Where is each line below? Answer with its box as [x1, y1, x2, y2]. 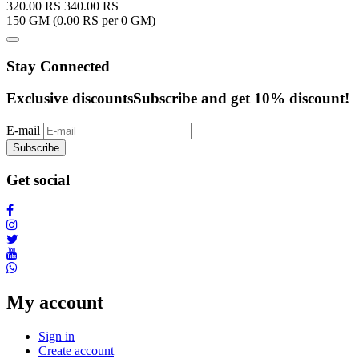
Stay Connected [6, 57, 110, 75]
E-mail [6, 123, 40, 137]
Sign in [38, 329, 75, 344]
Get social [6, 171, 70, 188]
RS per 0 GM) [79, 13, 155, 27]
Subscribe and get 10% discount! [133, 90, 349, 107]
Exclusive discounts [6, 90, 133, 107]
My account [6, 292, 103, 313]
